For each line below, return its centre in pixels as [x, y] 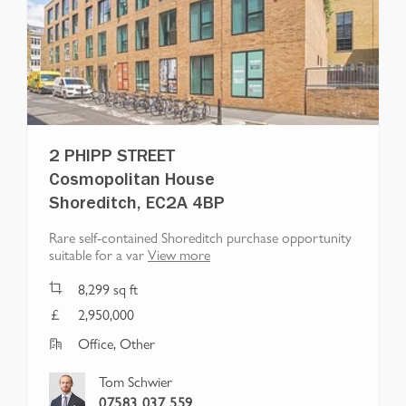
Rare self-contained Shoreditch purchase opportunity [200, 237]
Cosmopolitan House [132, 182]
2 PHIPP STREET [112, 158]
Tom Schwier [135, 381]
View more [179, 254]
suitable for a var [97, 254]
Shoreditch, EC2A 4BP [137, 205]
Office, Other [116, 343]
